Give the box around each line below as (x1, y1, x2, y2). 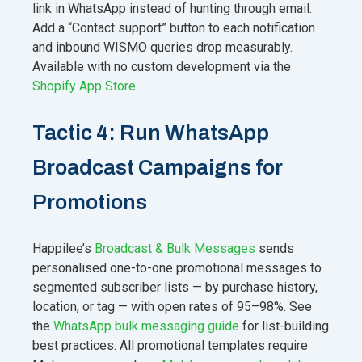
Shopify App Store (32, 78, 136, 94)
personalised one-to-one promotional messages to (32, 259, 322, 276)
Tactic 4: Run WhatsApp (32, 120, 269, 144)
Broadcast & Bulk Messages (95, 240, 255, 256)
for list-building (239, 318, 329, 334)
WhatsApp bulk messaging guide (53, 318, 239, 334)
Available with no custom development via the (32, 58, 291, 74)
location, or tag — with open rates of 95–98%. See (32, 298, 312, 314)
